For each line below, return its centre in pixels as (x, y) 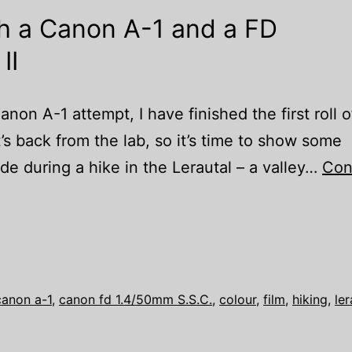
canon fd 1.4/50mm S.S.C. (136, 300)
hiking (310, 300)
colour (238, 300)
